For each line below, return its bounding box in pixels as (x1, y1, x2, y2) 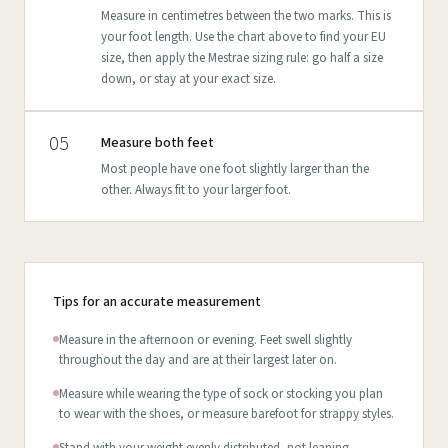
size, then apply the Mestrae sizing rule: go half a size (101, 49, 383, 67)
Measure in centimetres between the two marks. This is (101, 7, 391, 25)
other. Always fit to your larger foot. (101, 181, 291, 199)
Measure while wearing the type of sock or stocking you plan (59, 385, 383, 403)
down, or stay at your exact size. (101, 70, 276, 88)
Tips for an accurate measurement (53, 292, 261, 312)
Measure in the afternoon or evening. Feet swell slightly (59, 331, 352, 349)
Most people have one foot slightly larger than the (101, 160, 369, 178)
